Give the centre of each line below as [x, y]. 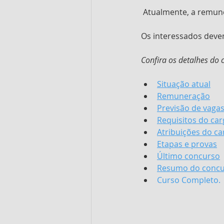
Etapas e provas [187, 144]
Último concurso [188, 156]
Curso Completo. [189, 180]
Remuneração [183, 96]
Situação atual [184, 84]
